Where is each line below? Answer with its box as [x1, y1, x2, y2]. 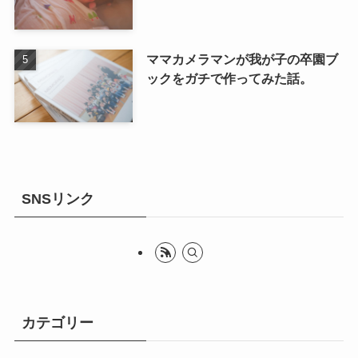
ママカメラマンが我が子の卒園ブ [145, 51, 338, 66]
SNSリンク [21, 190, 94, 207]
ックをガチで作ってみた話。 [145, 70, 312, 86]
